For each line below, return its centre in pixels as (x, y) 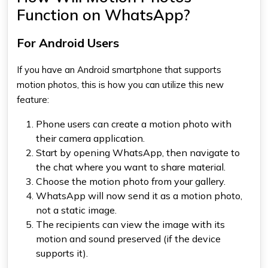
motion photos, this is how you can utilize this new (120, 84)
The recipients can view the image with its (130, 224)
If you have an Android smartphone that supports (119, 69)
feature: (33, 99)
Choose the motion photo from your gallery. (131, 181)
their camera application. (90, 138)
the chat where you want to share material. (131, 167)
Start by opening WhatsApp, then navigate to (138, 152)
